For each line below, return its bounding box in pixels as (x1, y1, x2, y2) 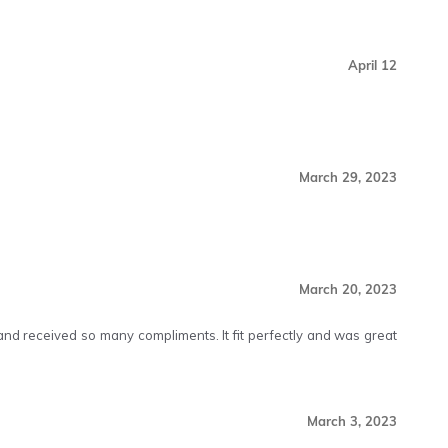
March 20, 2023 (299, 281, 397, 297)
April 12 (348, 57, 397, 73)
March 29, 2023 (299, 169, 397, 185)
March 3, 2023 (307, 413, 397, 429)
